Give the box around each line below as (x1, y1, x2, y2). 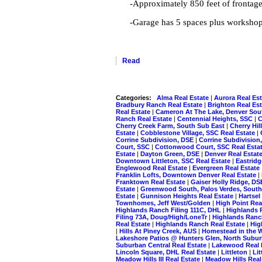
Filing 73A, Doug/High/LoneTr (116, 213, 209, 220)
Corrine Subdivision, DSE (116, 136, 195, 143)
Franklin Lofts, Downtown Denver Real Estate (116, 171, 258, 178)
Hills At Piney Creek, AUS (119, 227, 198, 235)
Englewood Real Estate (116, 164, 189, 171)
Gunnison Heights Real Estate (140, 192, 235, 199)
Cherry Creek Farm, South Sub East (116, 122, 226, 129)
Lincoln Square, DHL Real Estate (116, 248, 218, 256)
